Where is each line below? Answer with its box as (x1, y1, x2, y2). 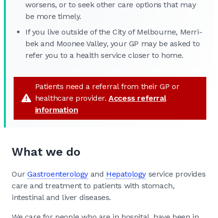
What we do (12, 145, 80, 159)
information (35, 105, 78, 114)
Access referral (109, 93, 166, 103)
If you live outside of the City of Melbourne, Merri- (25, 27, 202, 36)
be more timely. (25, 11, 81, 21)
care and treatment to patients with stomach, (12, 181, 175, 190)
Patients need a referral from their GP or (35, 81, 180, 91)
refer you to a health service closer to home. (25, 50, 184, 60)
